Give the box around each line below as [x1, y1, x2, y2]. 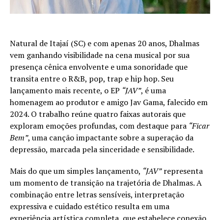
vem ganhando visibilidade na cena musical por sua [10, 49, 190, 60]
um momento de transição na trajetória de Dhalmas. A [10, 177, 202, 188]
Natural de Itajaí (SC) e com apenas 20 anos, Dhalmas [10, 37, 199, 49]
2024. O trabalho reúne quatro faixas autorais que [10, 108, 186, 119]
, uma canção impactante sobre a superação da [28, 132, 193, 143]
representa [162, 165, 203, 176]
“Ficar [189, 120, 209, 131]
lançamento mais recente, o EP [10, 84, 122, 96]
